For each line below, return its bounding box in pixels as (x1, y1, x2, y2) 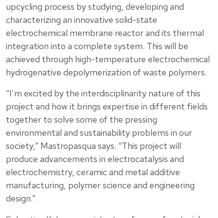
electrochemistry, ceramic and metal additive (6, 166, 180, 178)
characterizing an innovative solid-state (6, 14, 157, 26)
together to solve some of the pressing (6, 114, 157, 126)
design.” (6, 193, 36, 204)
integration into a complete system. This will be (6, 40, 188, 52)
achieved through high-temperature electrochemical (6, 54, 210, 65)
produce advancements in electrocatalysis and (6, 153, 184, 165)
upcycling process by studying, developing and (6, 1, 184, 13)
